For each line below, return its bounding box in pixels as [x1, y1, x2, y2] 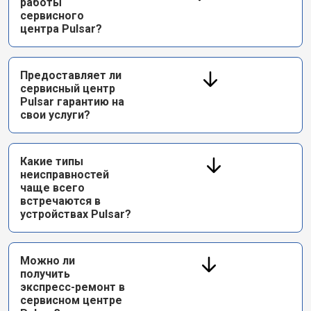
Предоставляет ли [20, 69, 121, 82]
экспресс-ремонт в [20, 280, 125, 294]
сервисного [20, 9, 84, 22]
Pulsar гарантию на [20, 95, 124, 108]
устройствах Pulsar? [20, 208, 131, 221]
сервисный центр [20, 82, 115, 95]
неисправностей [20, 168, 109, 181]
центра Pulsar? [20, 22, 102, 35]
